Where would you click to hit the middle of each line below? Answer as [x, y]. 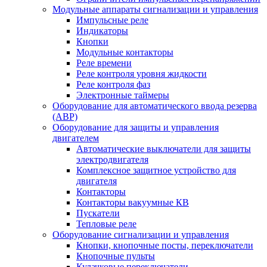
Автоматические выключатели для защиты [164, 149]
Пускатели [98, 213]
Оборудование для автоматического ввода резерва [155, 106]
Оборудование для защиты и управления [136, 127]
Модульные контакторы [125, 52]
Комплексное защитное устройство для [156, 170]
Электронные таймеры [123, 95]
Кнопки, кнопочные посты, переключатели [165, 245]
